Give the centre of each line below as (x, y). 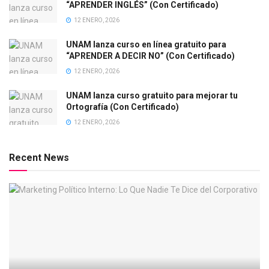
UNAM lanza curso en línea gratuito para (146, 45)
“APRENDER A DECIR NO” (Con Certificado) (150, 56)
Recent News (39, 158)
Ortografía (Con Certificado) (122, 107)
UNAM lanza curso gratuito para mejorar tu (152, 96)
